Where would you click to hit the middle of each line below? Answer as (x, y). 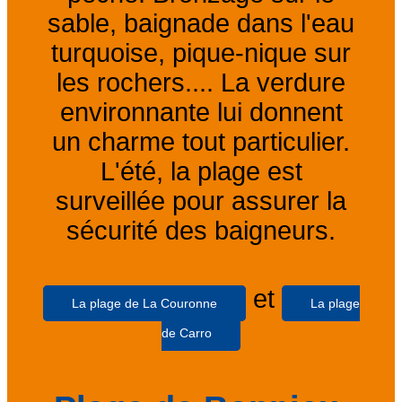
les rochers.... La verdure (201, 82)
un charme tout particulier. (201, 141)
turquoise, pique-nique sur (201, 52)
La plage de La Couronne (144, 303)
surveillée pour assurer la (201, 201)
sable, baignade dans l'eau (201, 23)
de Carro (187, 332)
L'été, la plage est (201, 171)
